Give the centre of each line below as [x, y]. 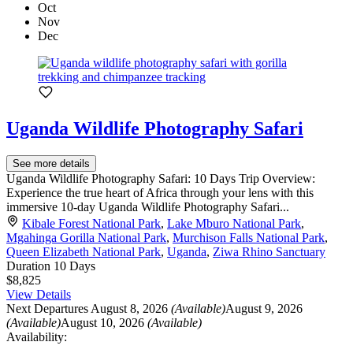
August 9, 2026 [264, 309]
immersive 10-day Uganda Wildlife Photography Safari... [148, 207]
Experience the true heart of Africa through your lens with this [160, 193]
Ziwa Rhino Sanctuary [269, 252]
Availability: [37, 337]
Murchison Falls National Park [249, 238]
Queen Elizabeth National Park [84, 252]
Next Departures [47, 309]
